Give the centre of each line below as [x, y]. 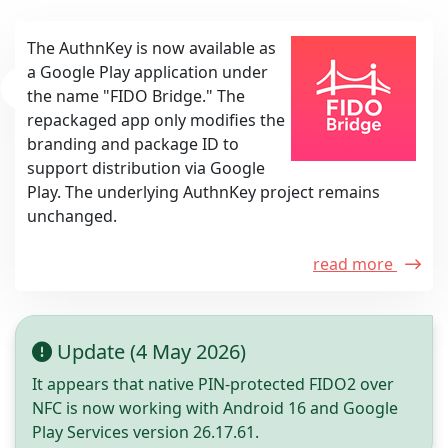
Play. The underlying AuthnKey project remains [203, 191]
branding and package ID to [133, 143]
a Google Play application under [147, 71]
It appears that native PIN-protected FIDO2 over [213, 383]
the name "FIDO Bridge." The [136, 95]
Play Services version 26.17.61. [145, 431]
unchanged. [72, 215]
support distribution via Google [146, 167]
